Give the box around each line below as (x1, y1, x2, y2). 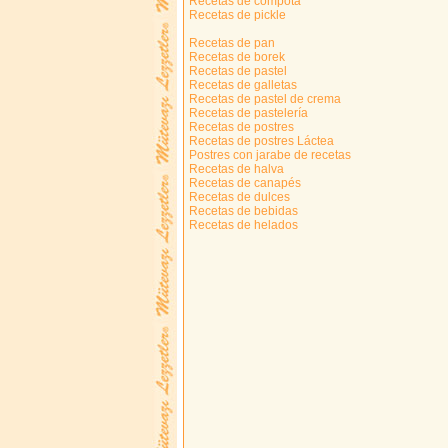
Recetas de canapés (186, 176, 301, 191)
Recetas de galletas (186, 78, 297, 93)
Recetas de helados (186, 218, 298, 233)
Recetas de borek (186, 50, 285, 65)
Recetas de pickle (186, 8, 286, 23)
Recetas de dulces (186, 190, 290, 205)
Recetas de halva (186, 162, 284, 177)
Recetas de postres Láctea (186, 134, 334, 149)
